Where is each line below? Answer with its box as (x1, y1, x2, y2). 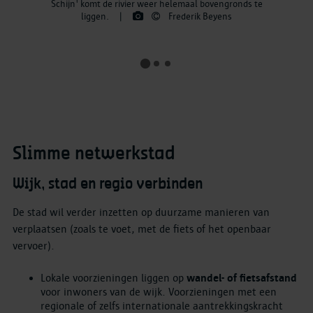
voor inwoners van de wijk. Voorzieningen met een (41, 285, 277, 298)
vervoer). (13, 239, 54, 252)
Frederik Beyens (168, 10, 232, 22)
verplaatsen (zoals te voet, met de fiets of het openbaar (13, 222, 271, 235)
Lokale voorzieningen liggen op (41, 271, 187, 284)
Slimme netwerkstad (13, 145, 175, 163)
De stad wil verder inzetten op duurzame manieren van (13, 205, 270, 219)
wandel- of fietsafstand (187, 271, 297, 284)
